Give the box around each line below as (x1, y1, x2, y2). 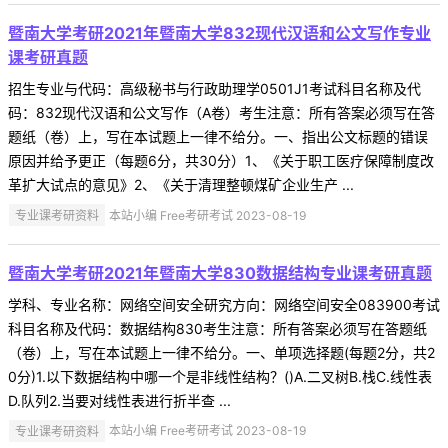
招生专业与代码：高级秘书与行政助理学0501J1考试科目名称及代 (8, 79, 421, 97)
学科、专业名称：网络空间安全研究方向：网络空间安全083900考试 (8, 295, 440, 313)
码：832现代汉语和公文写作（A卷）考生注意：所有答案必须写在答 (8, 103, 435, 121)
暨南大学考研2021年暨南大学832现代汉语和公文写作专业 (8, 22, 431, 43)
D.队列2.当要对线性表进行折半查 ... (8, 391, 231, 409)
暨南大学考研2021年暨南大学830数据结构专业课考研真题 (8, 262, 432, 283)
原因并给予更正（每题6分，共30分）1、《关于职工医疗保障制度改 (8, 151, 434, 169)
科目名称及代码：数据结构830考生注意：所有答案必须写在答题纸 (8, 319, 427, 337)
